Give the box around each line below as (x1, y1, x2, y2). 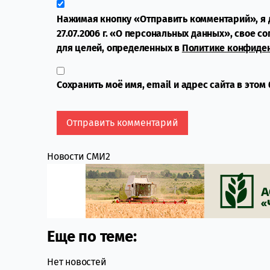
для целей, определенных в (57, 42, 182, 54)
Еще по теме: (47, 227, 137, 246)
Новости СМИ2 (47, 151, 110, 163)
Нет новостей (47, 256, 107, 268)
